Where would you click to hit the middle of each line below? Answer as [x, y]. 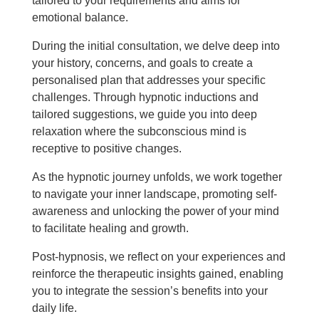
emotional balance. [80, 17]
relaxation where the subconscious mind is [139, 131]
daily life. [54, 308]
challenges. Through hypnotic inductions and [145, 97]
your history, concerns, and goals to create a [142, 63]
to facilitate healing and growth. [110, 228]
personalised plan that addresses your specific [148, 80]
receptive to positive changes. [106, 148]
